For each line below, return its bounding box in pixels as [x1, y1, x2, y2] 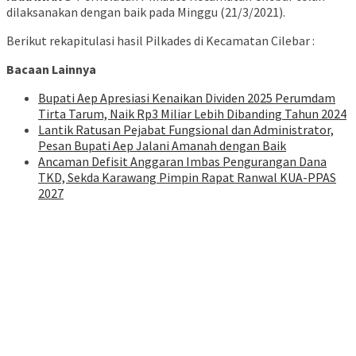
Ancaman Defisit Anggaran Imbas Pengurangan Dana [38, 153, 327, 170]
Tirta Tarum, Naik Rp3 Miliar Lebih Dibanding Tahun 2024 [38, 106, 346, 122]
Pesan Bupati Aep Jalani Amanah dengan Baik [38, 137, 286, 154]
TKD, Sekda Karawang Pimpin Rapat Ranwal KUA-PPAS [38, 169, 336, 186]
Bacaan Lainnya [6, 61, 96, 78]
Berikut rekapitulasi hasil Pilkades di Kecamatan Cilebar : [6, 33, 315, 49]
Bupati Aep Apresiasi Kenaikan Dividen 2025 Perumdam [38, 90, 335, 106]
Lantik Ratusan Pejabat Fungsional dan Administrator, [38, 122, 334, 138]
